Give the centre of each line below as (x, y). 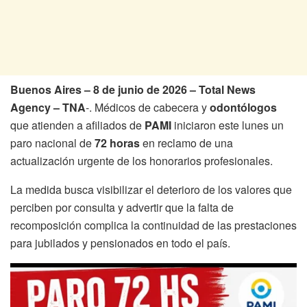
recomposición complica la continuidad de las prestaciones (153, 225)
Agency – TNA (48, 107)
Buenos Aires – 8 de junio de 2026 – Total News (133, 89)
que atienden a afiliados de (77, 125)
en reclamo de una (186, 143)
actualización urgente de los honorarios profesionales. (142, 160)
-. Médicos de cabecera (142, 107)
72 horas (117, 143)
